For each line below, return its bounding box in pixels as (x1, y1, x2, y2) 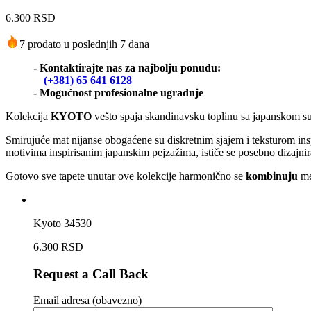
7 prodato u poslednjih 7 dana (19, 37, 149, 50)
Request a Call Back (33, 266, 149, 281)
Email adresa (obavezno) (33, 294, 142, 307)
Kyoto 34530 (33, 217, 92, 229)
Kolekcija (6, 110, 51, 122)
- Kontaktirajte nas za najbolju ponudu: (33, 61, 221, 74)
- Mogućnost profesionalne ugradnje (33, 86, 203, 99)
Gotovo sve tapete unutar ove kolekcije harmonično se (6, 169, 246, 182)
